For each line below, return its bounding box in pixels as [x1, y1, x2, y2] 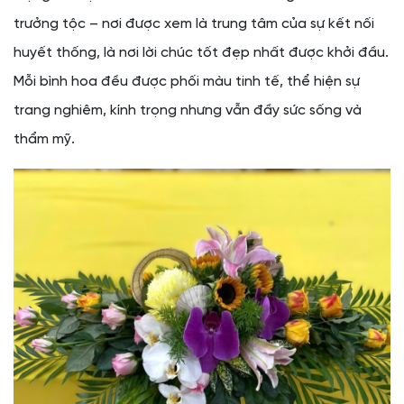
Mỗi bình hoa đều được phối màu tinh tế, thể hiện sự [14, 74, 360, 89]
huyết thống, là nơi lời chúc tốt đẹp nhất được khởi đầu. [14, 45, 389, 60]
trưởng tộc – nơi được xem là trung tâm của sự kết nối [14, 16, 374, 32]
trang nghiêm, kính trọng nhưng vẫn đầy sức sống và [14, 103, 362, 118]
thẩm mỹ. [14, 132, 75, 147]
